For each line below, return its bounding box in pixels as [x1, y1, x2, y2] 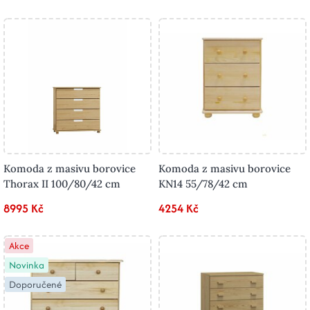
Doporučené [9, 277, 62, 292]
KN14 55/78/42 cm [158, 177, 248, 191]
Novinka [9, 258, 44, 273]
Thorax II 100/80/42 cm [3, 177, 120, 191]
